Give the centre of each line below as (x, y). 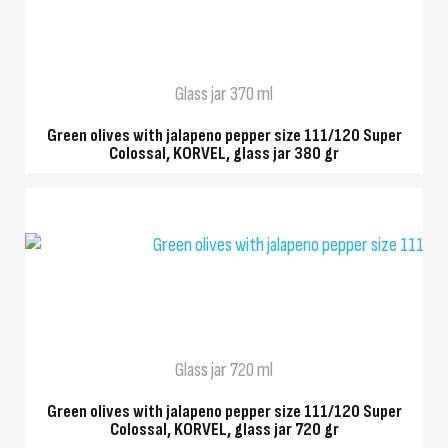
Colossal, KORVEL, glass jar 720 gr (224, 430)
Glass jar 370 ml (224, 93)
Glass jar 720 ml (224, 370)
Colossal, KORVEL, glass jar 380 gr (224, 153)
